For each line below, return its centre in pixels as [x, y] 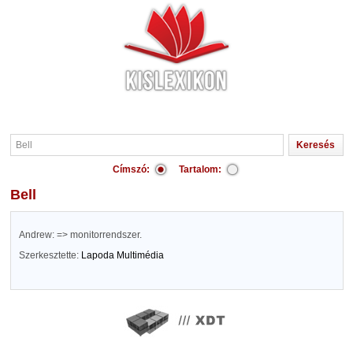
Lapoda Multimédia [122, 255]
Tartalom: [200, 169]
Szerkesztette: [50, 255]
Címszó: [131, 169]
